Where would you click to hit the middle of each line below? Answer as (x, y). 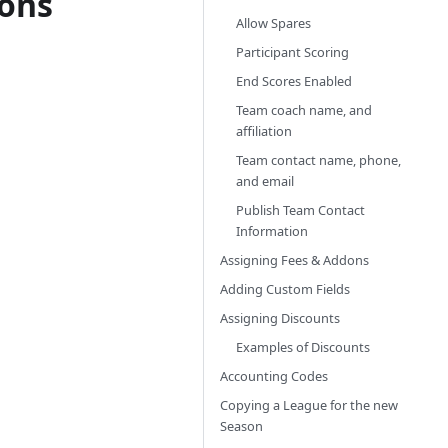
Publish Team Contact (300, 210)
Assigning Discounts (280, 318)
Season (241, 426)
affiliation (264, 131)
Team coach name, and (304, 110)
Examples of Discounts (303, 347)
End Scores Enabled (294, 81)
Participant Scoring (292, 52)
